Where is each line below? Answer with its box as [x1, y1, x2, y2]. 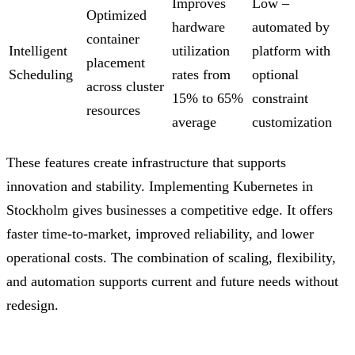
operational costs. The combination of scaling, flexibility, [6, 250, 336, 266]
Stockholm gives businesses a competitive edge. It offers [6, 202, 333, 219]
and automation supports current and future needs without [6, 273, 338, 290]
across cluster [86, 78, 164, 95]
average [172, 114, 216, 131]
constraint [252, 90, 308, 107]
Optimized [86, 7, 147, 24]
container [86, 31, 139, 48]
